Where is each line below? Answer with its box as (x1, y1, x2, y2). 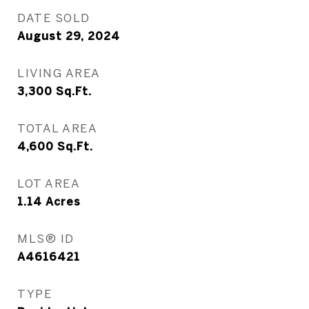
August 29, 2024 (17, 30, 120, 42)
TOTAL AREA (17, 121, 97, 134)
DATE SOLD (17, 11, 90, 24)
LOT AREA (17, 177, 80, 190)
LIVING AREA (17, 66, 101, 79)
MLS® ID (17, 232, 74, 245)
